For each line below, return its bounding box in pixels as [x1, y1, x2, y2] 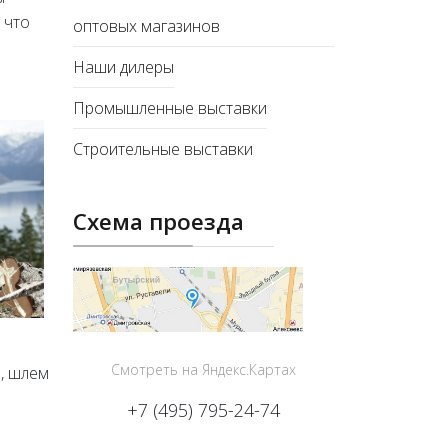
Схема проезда [73, 206, 244, 237]
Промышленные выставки [73, 97, 267, 119]
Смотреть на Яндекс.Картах [111, 360, 296, 380]
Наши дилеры [73, 56, 174, 78]
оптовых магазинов [73, 15, 220, 37]
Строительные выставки [73, 138, 253, 160]
